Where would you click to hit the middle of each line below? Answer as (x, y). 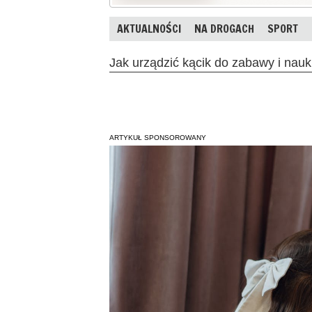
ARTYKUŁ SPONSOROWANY (158, 137)
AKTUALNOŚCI (149, 29)
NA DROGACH (224, 29)
